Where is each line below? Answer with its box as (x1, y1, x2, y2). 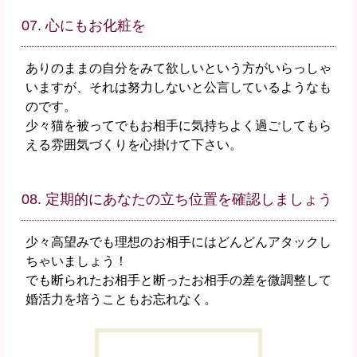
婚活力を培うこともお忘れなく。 (25, 292, 217, 307)
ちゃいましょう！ (25, 254, 127, 269)
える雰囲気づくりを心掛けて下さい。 (25, 138, 242, 152)
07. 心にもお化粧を (21, 18, 146, 34)
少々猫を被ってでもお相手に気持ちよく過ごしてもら (25, 119, 331, 133)
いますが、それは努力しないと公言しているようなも (25, 80, 331, 95)
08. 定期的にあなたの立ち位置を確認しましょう (21, 191, 332, 208)
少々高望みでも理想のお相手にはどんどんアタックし (25, 235, 331, 249)
